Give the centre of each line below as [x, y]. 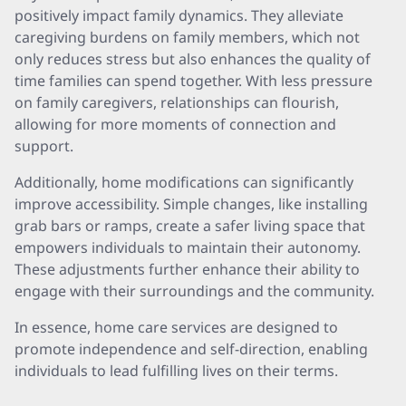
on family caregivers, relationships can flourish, [177, 102]
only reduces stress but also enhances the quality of [193, 59]
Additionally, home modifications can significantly [184, 182]
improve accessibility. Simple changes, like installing [191, 204]
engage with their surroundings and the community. [194, 291]
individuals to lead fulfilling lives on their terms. [176, 371]
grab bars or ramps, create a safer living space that [190, 226]
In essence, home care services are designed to [176, 327]
